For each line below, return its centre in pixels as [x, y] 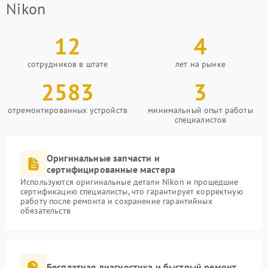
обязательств [45, 211]
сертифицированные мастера [111, 169]
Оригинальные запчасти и [103, 158]
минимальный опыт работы [200, 110]
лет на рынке [200, 64]
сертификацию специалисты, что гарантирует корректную [132, 191]
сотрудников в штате [68, 64]
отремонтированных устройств [68, 110]
